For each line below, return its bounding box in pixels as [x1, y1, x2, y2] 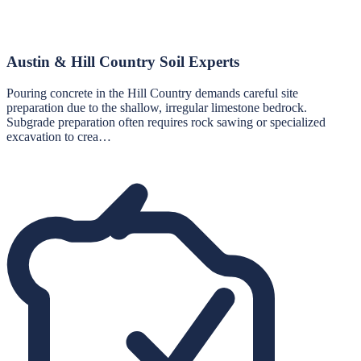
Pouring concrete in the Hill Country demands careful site [6, 85, 298, 100]
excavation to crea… [6, 129, 111, 143]
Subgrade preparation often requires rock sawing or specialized [6, 114, 326, 129]
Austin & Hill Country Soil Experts [6, 53, 239, 71]
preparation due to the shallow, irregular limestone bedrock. [6, 100, 307, 114]
